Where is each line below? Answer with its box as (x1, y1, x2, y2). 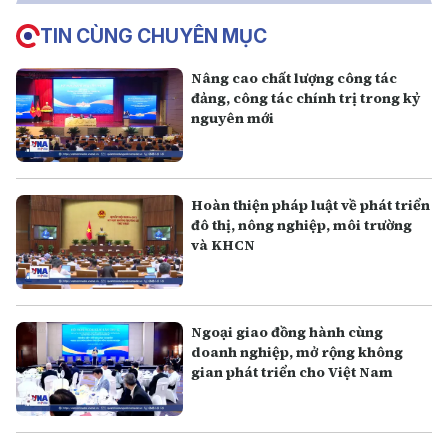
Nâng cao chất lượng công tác (191, 68, 398, 88)
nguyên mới (191, 108, 275, 128)
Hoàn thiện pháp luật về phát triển (191, 195, 431, 216)
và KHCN (191, 235, 256, 256)
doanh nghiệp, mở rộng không (191, 342, 404, 363)
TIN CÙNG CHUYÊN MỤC (40, 24, 267, 48)
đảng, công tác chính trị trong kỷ (191, 88, 421, 108)
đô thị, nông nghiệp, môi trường (191, 215, 413, 236)
